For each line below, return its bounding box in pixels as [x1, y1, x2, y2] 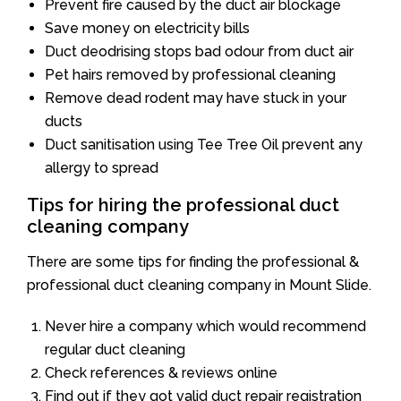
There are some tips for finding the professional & [27, 252, 359, 270]
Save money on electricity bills [45, 19, 250, 37]
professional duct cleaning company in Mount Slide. [27, 276, 371, 294]
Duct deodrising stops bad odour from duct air [45, 42, 354, 60]
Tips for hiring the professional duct [27, 193, 339, 216]
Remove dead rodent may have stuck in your [45, 89, 346, 107]
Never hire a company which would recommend [45, 317, 366, 335]
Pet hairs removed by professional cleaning [45, 65, 336, 83]
